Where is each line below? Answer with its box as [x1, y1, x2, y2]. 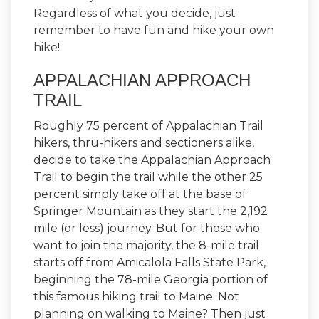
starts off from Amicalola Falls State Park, [33, 255, 266, 269]
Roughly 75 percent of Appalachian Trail [33, 118, 263, 132]
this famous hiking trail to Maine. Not [33, 289, 239, 303]
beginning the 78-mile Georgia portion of [33, 272, 268, 286]
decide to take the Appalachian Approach [33, 152, 271, 167]
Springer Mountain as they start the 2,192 [33, 204, 268, 218]
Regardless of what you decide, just [33, 6, 236, 20]
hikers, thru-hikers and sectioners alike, [33, 135, 254, 150]
